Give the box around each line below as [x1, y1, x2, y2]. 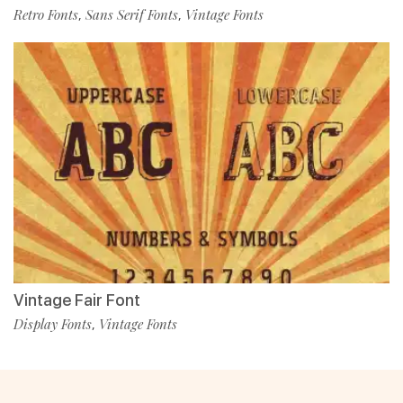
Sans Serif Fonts [85, 4, 178, 23]
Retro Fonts [13, 4, 78, 23]
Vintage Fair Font [13, 290, 140, 309]
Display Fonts [13, 314, 92, 333]
